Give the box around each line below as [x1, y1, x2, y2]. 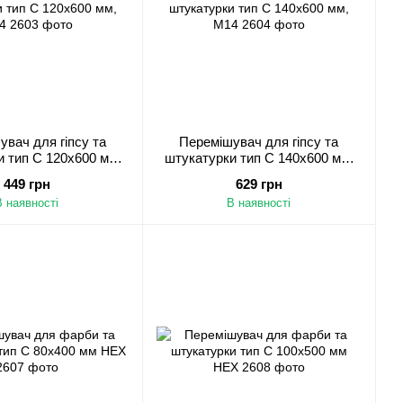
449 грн [3, 176, 50, 192]
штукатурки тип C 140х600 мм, [164, 150, 354, 166]
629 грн [235, 176, 282, 192]
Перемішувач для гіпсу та [179, 134, 338, 149]
